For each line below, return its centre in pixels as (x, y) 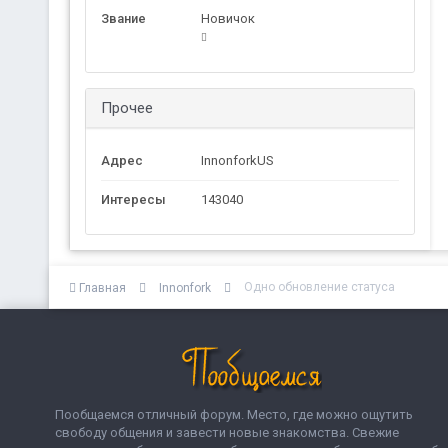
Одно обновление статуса (319, 287)
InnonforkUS (237, 160)
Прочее (126, 108)
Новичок (227, 18)
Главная (102, 288)
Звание (123, 18)
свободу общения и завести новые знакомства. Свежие (227, 432)
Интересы (133, 199)
